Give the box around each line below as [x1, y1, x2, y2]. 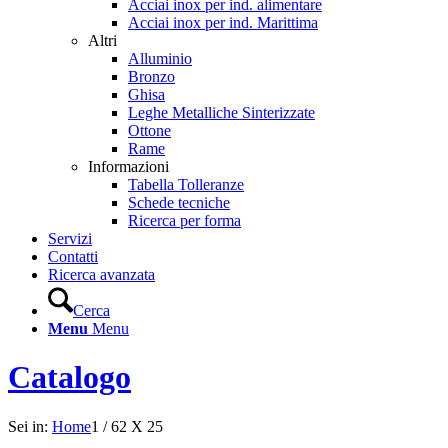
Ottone [128, 122, 171, 139]
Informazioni [88, 158, 169, 175]
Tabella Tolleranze [128, 176, 244, 193]
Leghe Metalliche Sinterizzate [128, 104, 315, 121]
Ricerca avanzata [48, 266, 155, 283]
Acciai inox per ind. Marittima [128, 14, 318, 31]
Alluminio [128, 50, 192, 67]
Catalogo [8, 359, 131, 396]
